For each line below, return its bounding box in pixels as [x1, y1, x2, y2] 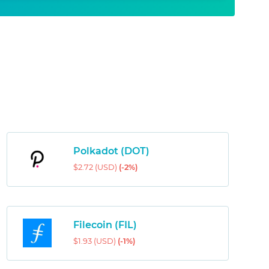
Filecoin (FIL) [73, 219, 137, 231]
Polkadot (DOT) [73, 145, 150, 157]
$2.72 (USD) [73, 163, 119, 172]
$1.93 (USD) [73, 237, 118, 246]
